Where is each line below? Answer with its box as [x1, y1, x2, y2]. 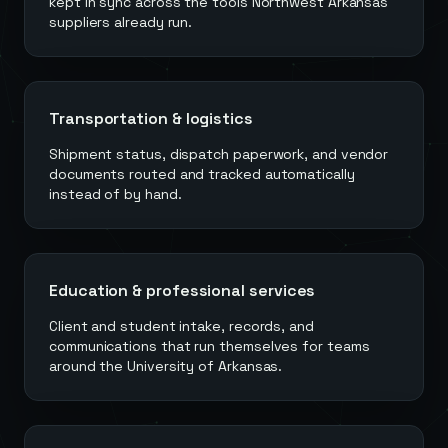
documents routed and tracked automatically [49, 165, 355, 183]
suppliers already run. [49, 13, 193, 31]
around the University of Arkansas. [49, 357, 283, 375]
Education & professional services [49, 280, 316, 301]
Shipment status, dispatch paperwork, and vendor [49, 145, 389, 163]
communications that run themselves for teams [49, 337, 370, 355]
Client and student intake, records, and [49, 317, 314, 335]
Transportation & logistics [49, 108, 253, 129]
